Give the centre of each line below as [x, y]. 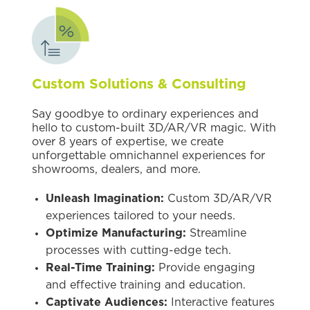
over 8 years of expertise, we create [128, 142]
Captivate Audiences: [107, 302]
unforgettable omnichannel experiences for [148, 155]
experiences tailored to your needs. [140, 216]
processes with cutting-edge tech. [138, 250]
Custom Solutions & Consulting [139, 84]
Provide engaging [205, 267]
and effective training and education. [146, 285]
